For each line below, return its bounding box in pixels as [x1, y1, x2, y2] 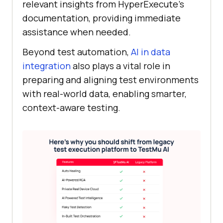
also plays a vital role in [71, 60, 170, 72]
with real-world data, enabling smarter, [22, 88, 187, 100]
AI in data [131, 46, 170, 58]
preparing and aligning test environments [22, 74, 199, 86]
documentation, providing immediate [22, 12, 181, 24]
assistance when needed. [22, 26, 131, 38]
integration [22, 60, 71, 72]
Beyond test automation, [22, 46, 131, 58]
